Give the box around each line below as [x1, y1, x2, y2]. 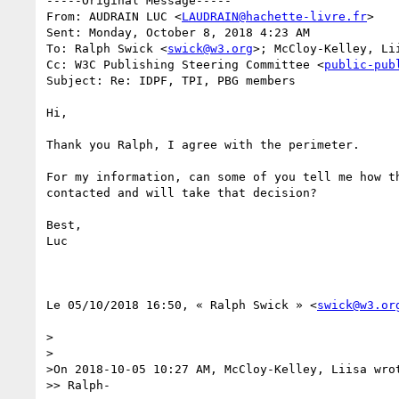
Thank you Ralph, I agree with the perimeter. [46, 137, 360, 151]
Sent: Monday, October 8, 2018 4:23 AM [46, 25, 310, 39]
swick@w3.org [167, 41, 253, 55]
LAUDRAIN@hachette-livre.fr [182, 9, 367, 23]
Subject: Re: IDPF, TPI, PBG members [46, 73, 296, 87]
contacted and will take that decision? [46, 185, 317, 199]
